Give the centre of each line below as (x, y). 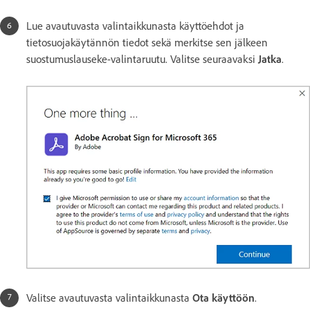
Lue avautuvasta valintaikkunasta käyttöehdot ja (135, 26)
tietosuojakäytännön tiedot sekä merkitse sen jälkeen (147, 42)
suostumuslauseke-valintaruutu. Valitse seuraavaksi (142, 59)
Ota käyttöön (224, 298)
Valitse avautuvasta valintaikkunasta (109, 298)
